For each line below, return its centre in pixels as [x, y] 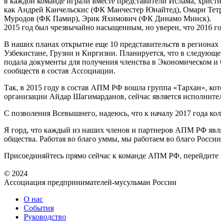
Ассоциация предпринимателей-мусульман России [90, 182]
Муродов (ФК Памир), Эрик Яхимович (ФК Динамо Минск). [108, 18]
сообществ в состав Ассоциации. [60, 71]
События [39, 208]
